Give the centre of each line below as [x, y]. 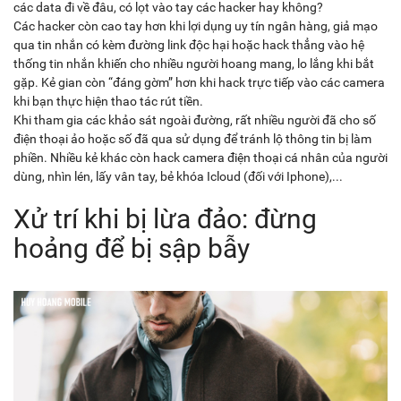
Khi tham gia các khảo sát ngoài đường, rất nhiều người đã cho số [195, 119]
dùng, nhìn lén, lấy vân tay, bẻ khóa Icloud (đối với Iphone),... [178, 176]
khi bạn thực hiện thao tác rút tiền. [108, 101]
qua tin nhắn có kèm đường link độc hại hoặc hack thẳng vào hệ [189, 44]
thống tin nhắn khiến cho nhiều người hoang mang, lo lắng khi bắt [194, 63]
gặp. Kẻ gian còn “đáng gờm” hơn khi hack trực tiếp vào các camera [199, 82]
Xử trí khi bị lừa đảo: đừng [165, 218]
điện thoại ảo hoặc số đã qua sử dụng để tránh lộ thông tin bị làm [192, 138]
